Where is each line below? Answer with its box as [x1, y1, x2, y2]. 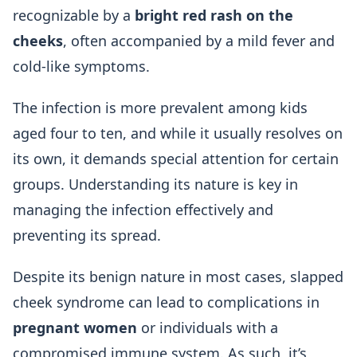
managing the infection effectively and [13, 200, 273, 219]
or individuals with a [137, 318, 278, 337]
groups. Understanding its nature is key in [13, 175, 298, 194]
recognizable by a [13, 6, 135, 25]
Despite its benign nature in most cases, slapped [13, 267, 343, 286]
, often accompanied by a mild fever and [63, 31, 335, 50]
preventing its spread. [13, 226, 161, 245]
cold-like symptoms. [13, 57, 150, 76]
